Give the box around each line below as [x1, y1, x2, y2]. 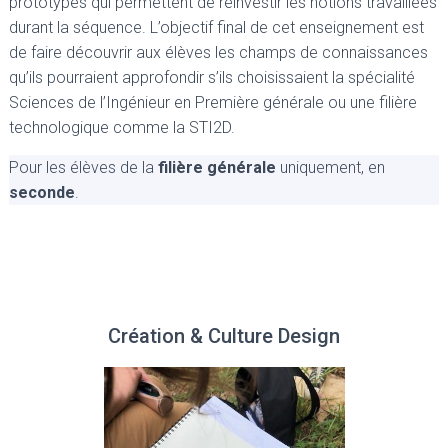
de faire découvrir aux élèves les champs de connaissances [9, 43, 428, 63]
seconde [9, 183, 75, 203]
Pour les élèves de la [9, 158, 158, 178]
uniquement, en [276, 158, 385, 178]
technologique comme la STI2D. [9, 118, 235, 138]
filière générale [158, 158, 276, 178]
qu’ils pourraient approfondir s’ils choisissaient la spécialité [9, 68, 415, 88]
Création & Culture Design [108, 324, 340, 349]
